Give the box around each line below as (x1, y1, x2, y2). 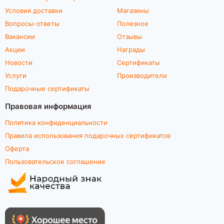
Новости (5, 58, 32, 66)
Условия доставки (5, 6, 62, 14)
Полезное (117, 19, 148, 27)
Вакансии (5, 32, 35, 40)
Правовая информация (5, 100, 91, 111)
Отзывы (117, 32, 142, 40)
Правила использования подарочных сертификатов (5, 131, 170, 139)
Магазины (117, 6, 149, 14)
